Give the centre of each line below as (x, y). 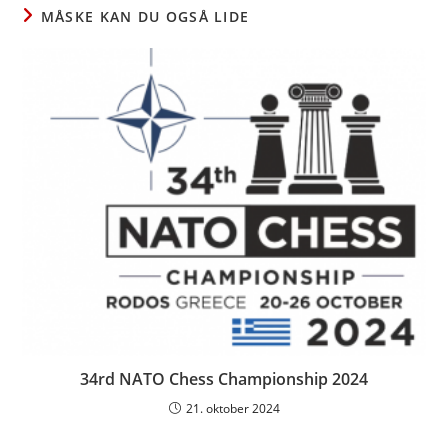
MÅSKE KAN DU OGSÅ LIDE (145, 16)
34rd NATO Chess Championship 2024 (224, 378)
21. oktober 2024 (232, 408)
